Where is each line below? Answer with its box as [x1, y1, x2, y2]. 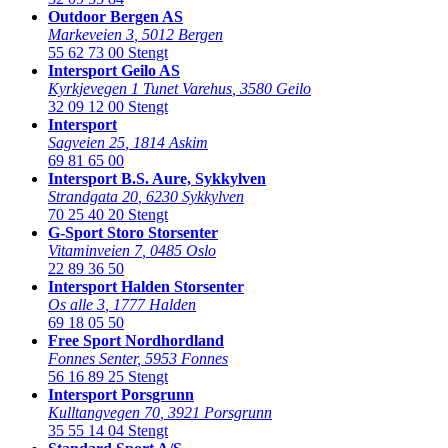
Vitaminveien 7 [48, 241, 142, 259]
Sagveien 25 [48, 133, 125, 151]
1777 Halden [113, 295, 196, 313]
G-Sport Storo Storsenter [48, 223, 218, 241]
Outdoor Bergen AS [48, 7, 183, 25]
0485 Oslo [150, 241, 216, 259]
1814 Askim [133, 133, 208, 151]
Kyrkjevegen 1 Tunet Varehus [48, 79, 232, 97]
